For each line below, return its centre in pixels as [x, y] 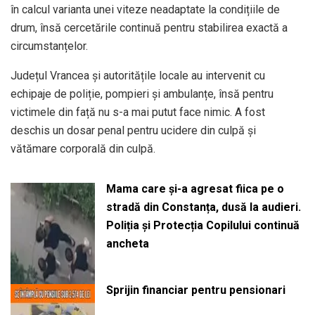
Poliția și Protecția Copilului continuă [202, 225]
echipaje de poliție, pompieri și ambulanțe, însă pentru [142, 94]
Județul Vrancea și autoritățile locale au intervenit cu [138, 75]
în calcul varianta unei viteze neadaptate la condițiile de [145, 9]
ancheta [127, 243]
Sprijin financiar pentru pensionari [195, 290]
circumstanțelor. [49, 46]
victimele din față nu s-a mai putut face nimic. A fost [138, 112]
